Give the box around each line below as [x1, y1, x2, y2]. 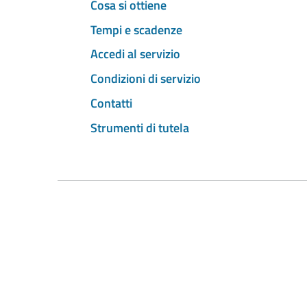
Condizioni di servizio [90, 69, 201, 88]
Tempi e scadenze [90, 20, 182, 39]
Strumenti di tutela [90, 118, 189, 137]
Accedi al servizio [90, 45, 180, 64]
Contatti [90, 93, 132, 112]
